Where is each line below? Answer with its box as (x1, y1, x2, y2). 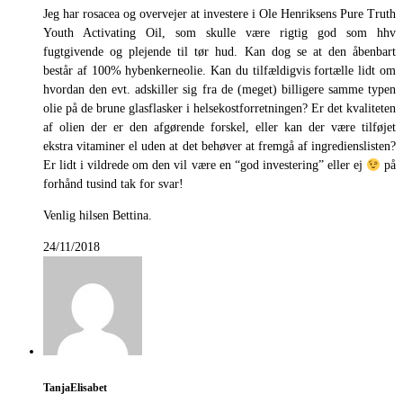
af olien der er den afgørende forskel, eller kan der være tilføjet (43, 121, 396, 135)
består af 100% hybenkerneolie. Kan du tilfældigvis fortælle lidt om (43, 64, 396, 78)
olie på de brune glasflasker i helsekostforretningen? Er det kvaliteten (43, 102, 396, 116)
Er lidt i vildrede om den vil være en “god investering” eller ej (43, 158, 366, 173)
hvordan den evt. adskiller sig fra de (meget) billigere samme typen (43, 83, 396, 97)
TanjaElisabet (43, 381, 107, 394)
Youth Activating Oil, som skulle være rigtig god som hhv (43, 26, 396, 40)
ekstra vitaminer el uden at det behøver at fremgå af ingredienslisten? (43, 139, 396, 154)
